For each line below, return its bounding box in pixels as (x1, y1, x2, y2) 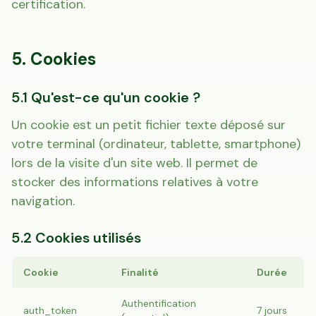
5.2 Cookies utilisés (11, 229, 141, 247)
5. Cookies (11, 48, 96, 70)
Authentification (121, 297, 196, 310)
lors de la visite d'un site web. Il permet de (11, 154, 257, 171)
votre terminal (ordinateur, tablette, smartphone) (11, 135, 300, 152)
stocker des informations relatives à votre (11, 174, 258, 190)
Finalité (121, 266, 159, 279)
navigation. (11, 193, 75, 209)
